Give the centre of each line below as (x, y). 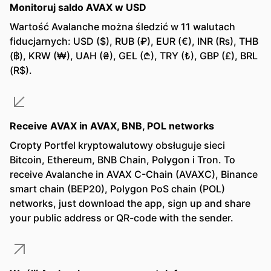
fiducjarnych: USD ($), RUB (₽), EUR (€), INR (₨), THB (134, 41)
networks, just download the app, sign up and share (130, 203)
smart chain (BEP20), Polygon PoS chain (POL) (117, 189)
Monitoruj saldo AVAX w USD (78, 7)
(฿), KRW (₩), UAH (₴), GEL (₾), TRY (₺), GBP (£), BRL (134, 56)
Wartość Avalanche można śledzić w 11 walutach (122, 27)
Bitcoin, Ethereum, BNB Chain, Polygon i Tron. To (122, 160)
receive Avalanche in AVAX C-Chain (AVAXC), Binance (134, 174)
